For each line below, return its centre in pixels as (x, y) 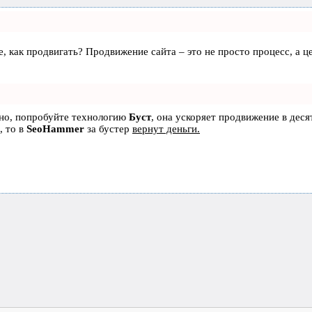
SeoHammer (55, 129)
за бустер (108, 129)
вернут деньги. (166, 129)
